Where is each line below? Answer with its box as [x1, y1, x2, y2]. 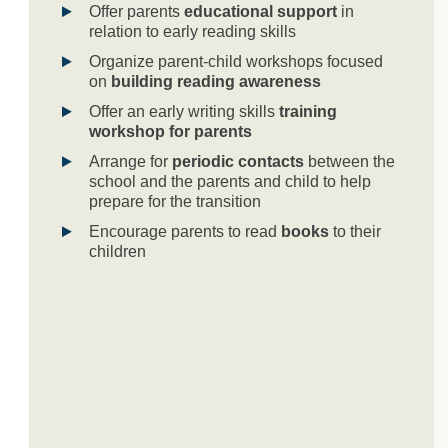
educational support [184, 2, 337, 20]
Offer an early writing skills [89, 102, 279, 120]
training [279, 102, 337, 120]
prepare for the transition [89, 192, 261, 210]
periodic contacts [172, 152, 304, 170]
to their [329, 222, 381, 240]
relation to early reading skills [89, 22, 296, 40]
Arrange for [89, 152, 172, 170]
